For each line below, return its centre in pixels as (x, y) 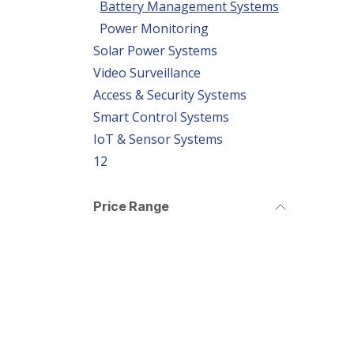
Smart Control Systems (161, 117)
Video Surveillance (147, 73)
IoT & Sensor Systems (158, 139)
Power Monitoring (154, 28)
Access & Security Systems (170, 95)
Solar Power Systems (155, 51)
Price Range (131, 206)
